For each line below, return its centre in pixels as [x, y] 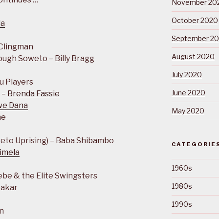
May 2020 [188, 111]
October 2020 [195, 21]
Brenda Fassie [33, 94]
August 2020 [193, 57]
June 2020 [188, 93]
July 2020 [186, 75]
